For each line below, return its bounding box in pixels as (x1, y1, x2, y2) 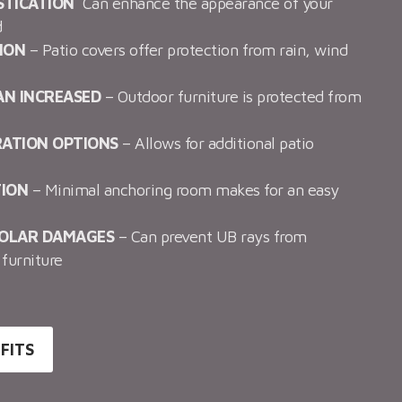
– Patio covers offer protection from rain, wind (25, 40, 348, 60)
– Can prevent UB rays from (114, 227, 307, 247)
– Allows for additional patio (118, 134, 314, 153)
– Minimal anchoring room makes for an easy (28, 180, 339, 200)
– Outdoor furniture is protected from (100, 87, 362, 107)
